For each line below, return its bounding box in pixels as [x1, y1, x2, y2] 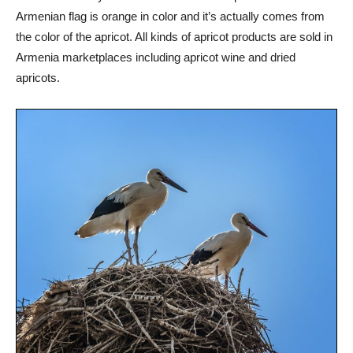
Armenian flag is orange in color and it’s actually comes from [16, 9, 325, 24]
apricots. [16, 71, 60, 85]
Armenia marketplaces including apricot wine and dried [16, 50, 295, 65]
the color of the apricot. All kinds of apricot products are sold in [16, 30, 333, 44]
